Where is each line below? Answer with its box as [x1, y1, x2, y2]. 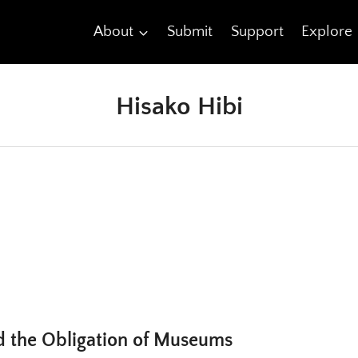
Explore [301, 23, 353, 40]
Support [230, 23, 284, 40]
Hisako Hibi [115, 93, 243, 121]
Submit [166, 23, 213, 40]
